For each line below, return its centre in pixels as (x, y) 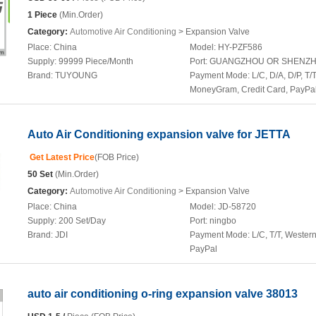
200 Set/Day (82, 221)
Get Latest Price (61, 157)
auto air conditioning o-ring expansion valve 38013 (163, 294)
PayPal (203, 249)
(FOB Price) (117, 157)
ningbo (223, 221)
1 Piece (42, 15)
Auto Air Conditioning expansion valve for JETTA (159, 134)
